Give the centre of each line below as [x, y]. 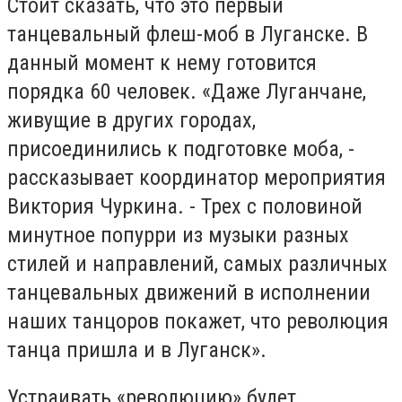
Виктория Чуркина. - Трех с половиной [185, 206]
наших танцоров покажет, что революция [198, 321]
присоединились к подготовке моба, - [181, 149]
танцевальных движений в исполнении [189, 292]
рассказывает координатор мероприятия [197, 177]
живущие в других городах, [131, 120]
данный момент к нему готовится [162, 62]
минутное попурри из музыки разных [178, 235]
